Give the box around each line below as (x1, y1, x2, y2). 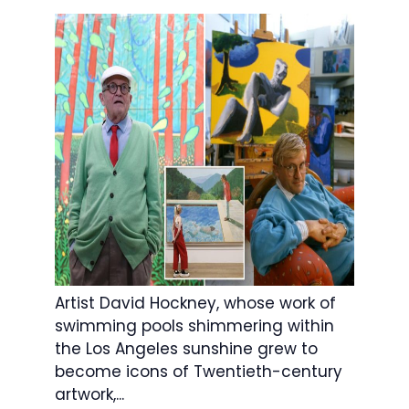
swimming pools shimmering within (55, 315, 334, 338)
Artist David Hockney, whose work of (55, 292, 336, 315)
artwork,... (55, 383, 124, 406)
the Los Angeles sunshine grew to (55, 338, 318, 361)
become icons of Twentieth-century (55, 361, 342, 383)
